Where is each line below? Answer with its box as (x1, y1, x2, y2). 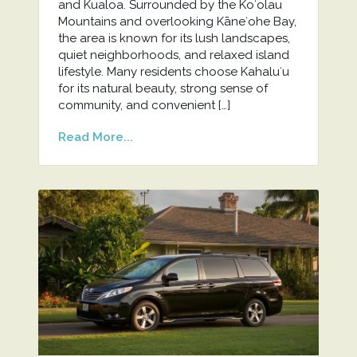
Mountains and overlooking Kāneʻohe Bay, (57, 14, 296, 29)
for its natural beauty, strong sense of (57, 80, 268, 96)
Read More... (57, 129, 133, 144)
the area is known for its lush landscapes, (57, 30, 290, 45)
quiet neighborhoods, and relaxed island (57, 47, 289, 62)
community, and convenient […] (57, 97, 230, 112)
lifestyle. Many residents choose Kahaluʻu (57, 64, 289, 79)
